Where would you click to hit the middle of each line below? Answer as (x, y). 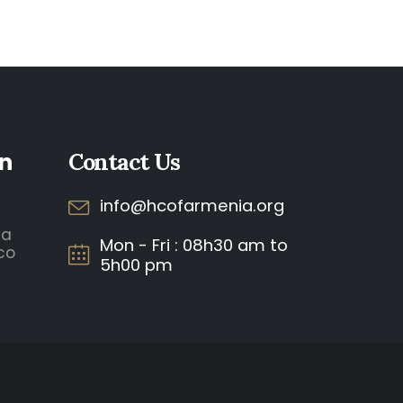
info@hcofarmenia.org (192, 206)
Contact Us (124, 162)
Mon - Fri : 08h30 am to (194, 245)
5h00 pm (136, 265)
